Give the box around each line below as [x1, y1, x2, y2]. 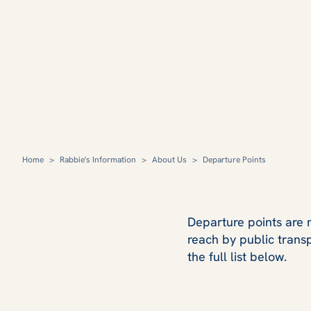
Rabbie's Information [60, 153, 136, 165]
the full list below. [187, 248, 287, 264]
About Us [152, 153, 187, 165]
